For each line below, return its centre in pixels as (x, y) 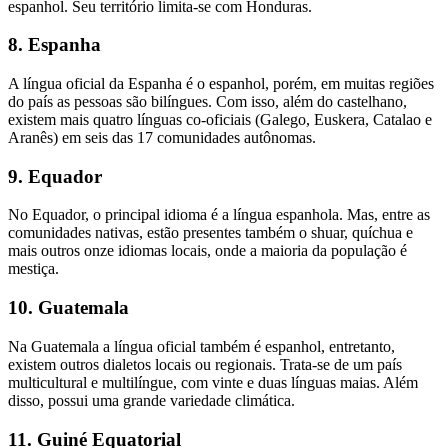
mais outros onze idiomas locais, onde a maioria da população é (207, 251)
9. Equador (55, 176)
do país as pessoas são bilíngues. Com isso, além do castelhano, (207, 101)
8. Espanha (54, 45)
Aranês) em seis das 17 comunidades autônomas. (164, 137)
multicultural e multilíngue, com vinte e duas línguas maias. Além (213, 382)
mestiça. (35, 269)
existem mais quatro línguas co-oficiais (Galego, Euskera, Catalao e (220, 119)
